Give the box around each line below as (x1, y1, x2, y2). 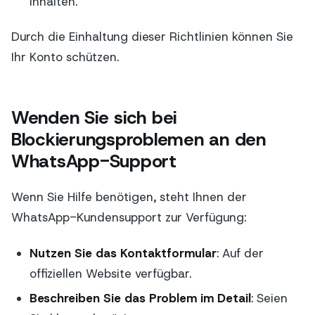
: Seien (250, 290, 288, 307)
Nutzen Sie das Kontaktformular (29, 245, 217, 261)
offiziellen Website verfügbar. (29, 265, 191, 281)
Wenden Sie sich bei (11, 105, 177, 130)
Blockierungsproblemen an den (11, 127, 266, 152)
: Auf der (216, 245, 264, 261)
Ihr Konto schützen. (11, 49, 119, 65)
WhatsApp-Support (11, 149, 176, 174)
